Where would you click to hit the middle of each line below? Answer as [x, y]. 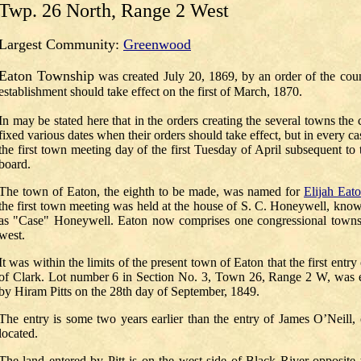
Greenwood [157, 44]
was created [129, 76]
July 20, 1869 [199, 76]
